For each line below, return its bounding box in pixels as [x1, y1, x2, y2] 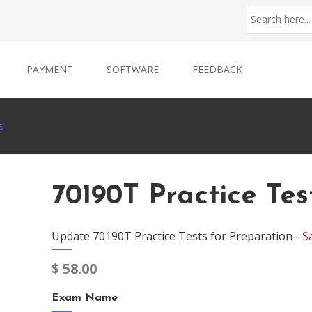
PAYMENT [26, 63, 73, 76]
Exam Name [52, 292, 118, 304]
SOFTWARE [107, 63, 159, 76]
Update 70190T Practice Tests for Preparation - [52, 228, 302, 244]
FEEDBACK [192, 63, 242, 76]
